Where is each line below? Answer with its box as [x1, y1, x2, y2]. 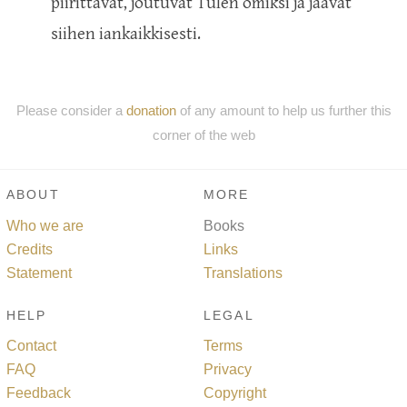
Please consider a [15, 102, 126, 118]
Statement [6, 264, 72, 281]
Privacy [203, 362, 252, 378]
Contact [6, 338, 56, 354]
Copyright [203, 385, 266, 402]
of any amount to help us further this [175, 102, 392, 118]
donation [125, 102, 176, 118]
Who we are [6, 217, 84, 233]
